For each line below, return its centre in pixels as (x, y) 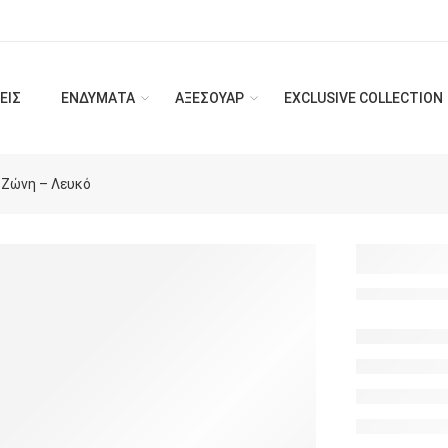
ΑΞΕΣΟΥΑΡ (209, 98)
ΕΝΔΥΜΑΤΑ (98, 98)
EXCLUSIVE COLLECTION (363, 98)
